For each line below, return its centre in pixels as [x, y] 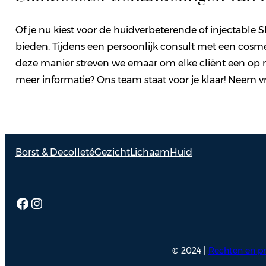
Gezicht [112, 152]
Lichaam [150, 152]
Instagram [64, 202]
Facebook [48, 202]
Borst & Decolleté [55, 152]
